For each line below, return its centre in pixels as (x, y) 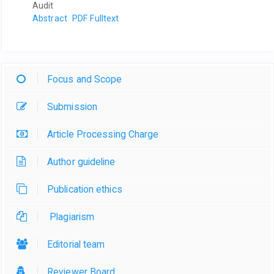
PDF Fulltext (96, 18)
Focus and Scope (85, 79)
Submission (72, 107)
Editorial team (76, 244)
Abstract (50, 18)
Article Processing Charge (103, 134)
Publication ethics (85, 189)
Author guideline (81, 162)
